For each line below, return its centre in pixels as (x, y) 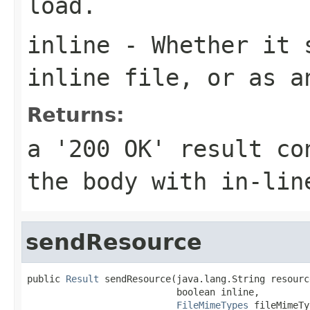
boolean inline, (143, 292)
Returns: (76, 115)
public (46, 279)
